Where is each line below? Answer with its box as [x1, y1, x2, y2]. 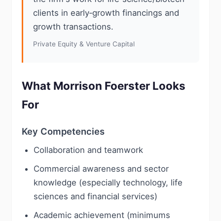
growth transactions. [33, 22, 113, 32]
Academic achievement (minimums [34, 210, 170, 220]
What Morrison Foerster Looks [22, 79, 185, 92]
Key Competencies [22, 126, 105, 137]
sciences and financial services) [34, 191, 157, 201]
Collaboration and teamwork [34, 145, 143, 155]
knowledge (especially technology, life [34, 178, 183, 187]
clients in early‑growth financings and [33, 8, 179, 18]
